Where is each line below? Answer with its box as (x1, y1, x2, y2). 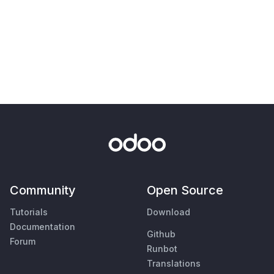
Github (147, 228, 176, 239)
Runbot (147, 243, 177, 254)
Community (10, 182, 76, 198)
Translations (147, 257, 201, 268)
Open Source (147, 182, 223, 198)
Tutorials (10, 206, 48, 217)
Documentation (10, 221, 75, 232)
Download (147, 206, 190, 217)
